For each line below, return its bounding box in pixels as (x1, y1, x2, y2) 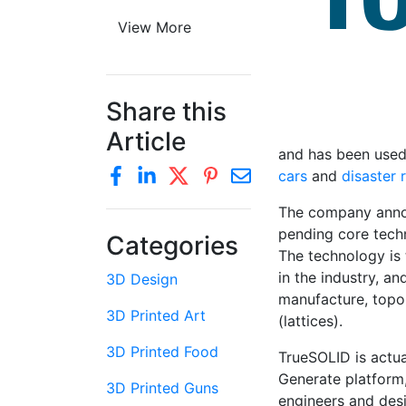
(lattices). (278, 312, 343, 330)
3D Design (106, 270, 178, 289)
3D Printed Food (106, 343, 218, 362)
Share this (106, 95, 227, 127)
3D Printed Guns (106, 379, 218, 398)
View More (118, 17, 191, 36)
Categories (106, 230, 238, 262)
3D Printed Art (106, 306, 206, 325)
